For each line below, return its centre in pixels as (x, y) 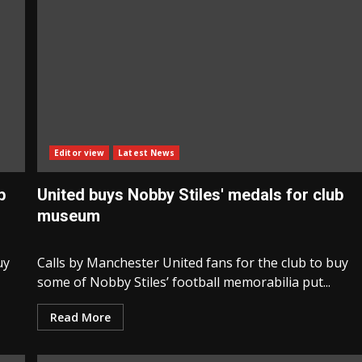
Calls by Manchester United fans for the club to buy (193, 263)
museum (69, 216)
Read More (81, 318)
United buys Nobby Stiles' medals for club (191, 195)
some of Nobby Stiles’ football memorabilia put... (184, 282)
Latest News (147, 153)
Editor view (80, 153)
